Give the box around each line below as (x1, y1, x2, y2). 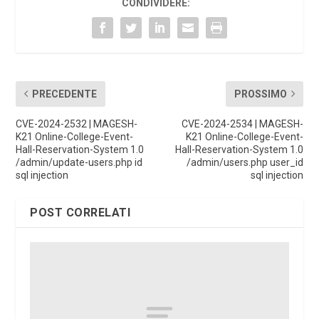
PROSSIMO (234, 88, 287, 100)
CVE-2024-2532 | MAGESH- (16, 117, 138, 130)
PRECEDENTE (32, 88, 98, 100)
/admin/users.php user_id (186, 156, 303, 168)
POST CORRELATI (30, 205, 131, 219)
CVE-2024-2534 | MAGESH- (181, 117, 303, 130)
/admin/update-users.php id (16, 156, 143, 168)
